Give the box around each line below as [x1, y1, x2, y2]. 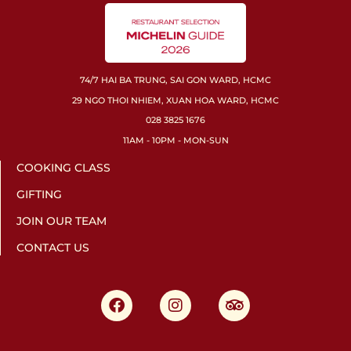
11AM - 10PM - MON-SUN [122, 135, 229, 147]
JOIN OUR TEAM [16, 214, 107, 229]
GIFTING [16, 187, 62, 202]
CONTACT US [16, 241, 89, 255]
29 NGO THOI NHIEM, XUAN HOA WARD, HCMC [72, 95, 279, 107]
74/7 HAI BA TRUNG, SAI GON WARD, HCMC [80, 74, 271, 86]
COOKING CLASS [16, 161, 110, 175]
